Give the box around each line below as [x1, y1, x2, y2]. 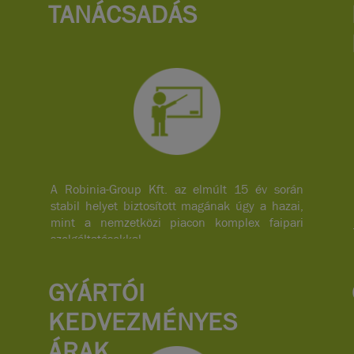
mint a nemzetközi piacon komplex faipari [51, 214, 303, 232]
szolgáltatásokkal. [51, 231, 145, 248]
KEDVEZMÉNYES [47, 306, 238, 336]
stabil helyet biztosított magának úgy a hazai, [51, 198, 303, 215]
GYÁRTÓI [47, 277, 145, 307]
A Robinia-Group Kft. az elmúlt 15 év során [51, 181, 303, 198]
